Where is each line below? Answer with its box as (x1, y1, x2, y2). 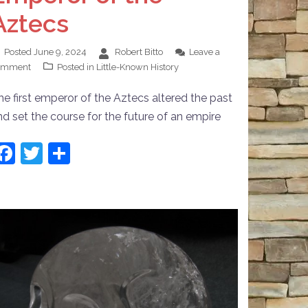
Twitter (43, 140, 113, 166)
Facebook (15, 140, 113, 166)
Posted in (57, 61, 96, 72)
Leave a (189, 46, 220, 57)
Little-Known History (96, 61, 179, 72)
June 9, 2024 (34, 46, 87, 57)
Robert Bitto (115, 46, 163, 57)
